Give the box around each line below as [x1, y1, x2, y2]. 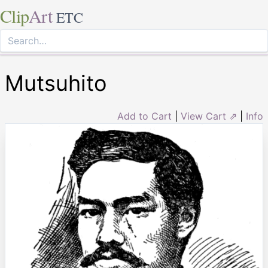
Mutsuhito [5, 70, 106, 96]
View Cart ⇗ [181, 110, 237, 122]
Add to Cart [117, 110, 172, 122]
